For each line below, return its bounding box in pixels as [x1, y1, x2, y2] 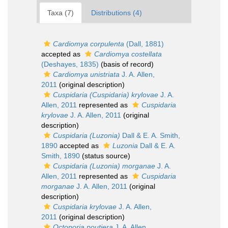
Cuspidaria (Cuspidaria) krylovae [53, 91, 158, 99]
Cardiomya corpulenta [53, 40, 124, 48]
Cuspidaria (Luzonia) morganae [53, 162, 155, 170]
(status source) [80, 152, 130, 160]
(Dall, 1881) [124, 40, 164, 48]
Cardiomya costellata [94, 50, 162, 58]
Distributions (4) [91, 9, 142, 17]
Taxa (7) [47, 9, 74, 17]
